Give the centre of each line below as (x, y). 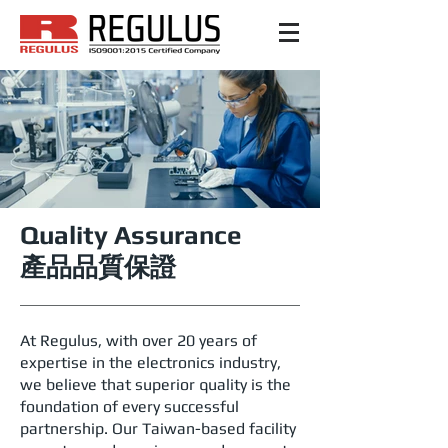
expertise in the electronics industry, (150, 362)
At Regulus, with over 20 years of (138, 340)
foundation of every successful (129, 406)
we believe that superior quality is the (155, 384)
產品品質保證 (98, 267)
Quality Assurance (131, 235)
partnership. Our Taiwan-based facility (158, 428)
